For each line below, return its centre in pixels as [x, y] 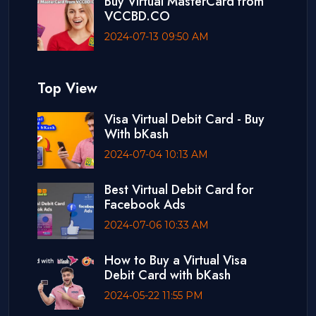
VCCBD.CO [137, 17]
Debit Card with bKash [168, 275]
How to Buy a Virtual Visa [176, 261]
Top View [67, 89]
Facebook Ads [145, 205]
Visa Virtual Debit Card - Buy [184, 120]
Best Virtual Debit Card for [179, 190]
